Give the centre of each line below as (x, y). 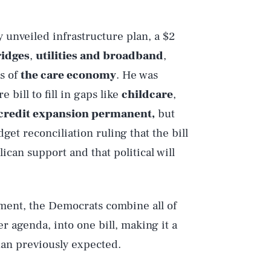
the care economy (68, 75)
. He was (137, 75)
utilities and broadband (100, 56)
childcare (147, 94)
